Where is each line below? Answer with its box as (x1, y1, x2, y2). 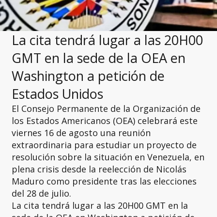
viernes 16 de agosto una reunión (12, 127, 151, 139)
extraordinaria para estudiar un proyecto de (12, 139, 197, 151)
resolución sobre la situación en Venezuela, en (12, 151, 204, 163)
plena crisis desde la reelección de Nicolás (12, 163, 186, 175)
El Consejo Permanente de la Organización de (12, 103, 201, 114)
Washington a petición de (12, 67, 165, 85)
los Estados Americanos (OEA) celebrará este (12, 115, 198, 126)
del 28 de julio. (12, 187, 71, 199)
